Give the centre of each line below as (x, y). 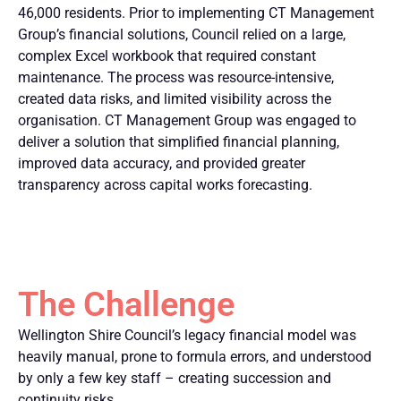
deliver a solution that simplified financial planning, (179, 142)
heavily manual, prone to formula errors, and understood (195, 356)
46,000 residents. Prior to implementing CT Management (196, 13)
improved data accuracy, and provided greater (162, 164)
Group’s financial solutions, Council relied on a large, (182, 35)
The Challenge (126, 304)
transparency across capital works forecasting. (165, 185)
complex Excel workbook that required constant (167, 56)
